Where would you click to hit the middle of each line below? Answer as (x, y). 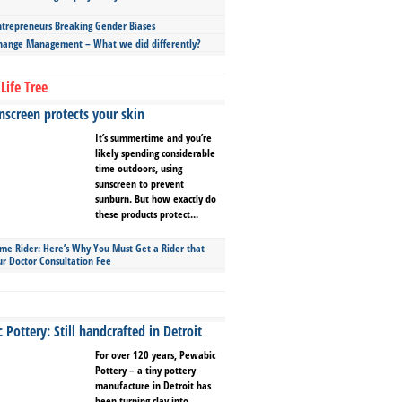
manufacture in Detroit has (153, 385)
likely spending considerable (155, 153)
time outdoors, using (139, 168)
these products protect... (147, 214)
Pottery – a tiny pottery (145, 370)
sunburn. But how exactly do (156, 199)
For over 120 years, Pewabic (155, 355)
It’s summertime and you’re (153, 138)
